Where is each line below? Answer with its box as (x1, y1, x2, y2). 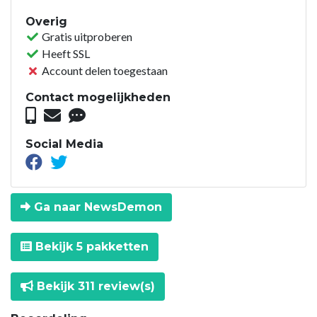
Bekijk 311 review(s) (33, 279, 155, 293)
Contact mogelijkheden (25, 90, 171, 104)
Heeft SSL (40, 46, 90, 60)
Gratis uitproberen (40, 29, 132, 43)
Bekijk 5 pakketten (32, 239, 149, 253)
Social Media (25, 137, 103, 151)
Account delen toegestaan (40, 63, 168, 77)
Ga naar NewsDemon (30, 200, 162, 214)
